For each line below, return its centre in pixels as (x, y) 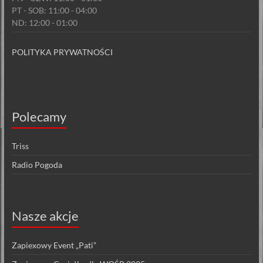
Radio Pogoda (37, 165)
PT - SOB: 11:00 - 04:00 (54, 11)
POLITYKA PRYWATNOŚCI (62, 52)
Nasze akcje (45, 216)
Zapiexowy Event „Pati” (54, 245)
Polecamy (39, 117)
